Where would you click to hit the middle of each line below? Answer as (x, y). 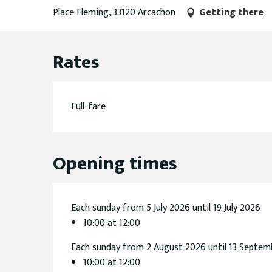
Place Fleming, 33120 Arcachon (114, 13)
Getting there (231, 13)
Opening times (115, 164)
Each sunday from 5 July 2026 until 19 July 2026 (166, 208)
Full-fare (89, 107)
